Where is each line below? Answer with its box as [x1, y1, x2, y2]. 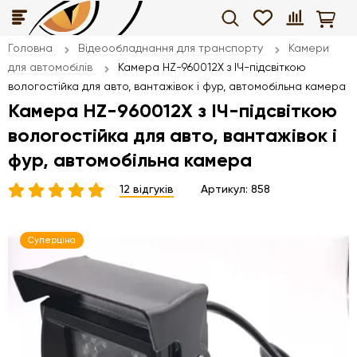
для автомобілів [8, 61, 92, 73]
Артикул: [201, 182, 251, 195]
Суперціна [28, 235, 76, 245]
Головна [8, 41, 53, 54]
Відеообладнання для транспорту [78, 41, 263, 54]
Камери [288, 41, 329, 54]
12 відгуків [120, 182, 174, 195]
